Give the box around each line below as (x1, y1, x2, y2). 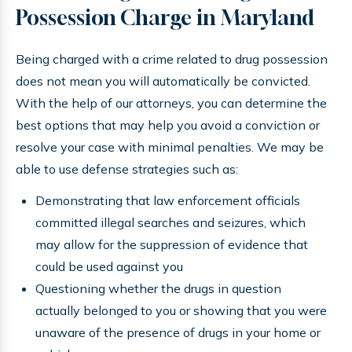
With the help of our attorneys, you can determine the (16, 95, 327, 111)
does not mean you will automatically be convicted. (16, 73, 310, 89)
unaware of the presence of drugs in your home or (35, 324, 321, 340)
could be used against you (35, 258, 183, 274)
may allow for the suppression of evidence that (35, 236, 308, 252)
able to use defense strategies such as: (16, 161, 238, 177)
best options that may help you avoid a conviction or (16, 117, 320, 133)
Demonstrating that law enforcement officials (35, 192, 300, 208)
